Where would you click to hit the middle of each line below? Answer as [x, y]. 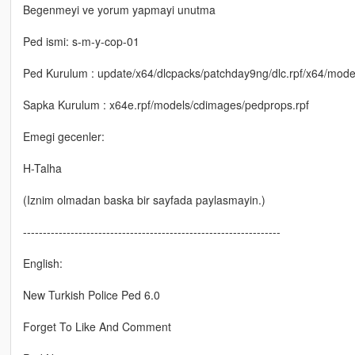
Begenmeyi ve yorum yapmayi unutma [119, 10]
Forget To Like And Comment [97, 327]
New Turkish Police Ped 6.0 [91, 295]
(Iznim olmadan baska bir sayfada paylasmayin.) [144, 200]
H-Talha [42, 168]
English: [42, 263]
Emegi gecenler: [63, 137]
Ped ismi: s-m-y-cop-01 [81, 42]
